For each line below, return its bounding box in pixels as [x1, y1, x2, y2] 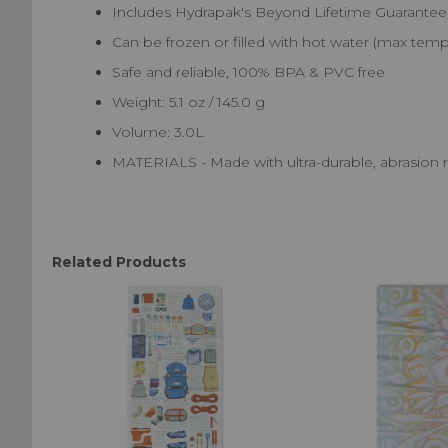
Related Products [52, 252, 186, 271]
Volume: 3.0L [112, 122, 204, 141]
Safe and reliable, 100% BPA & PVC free [112, 62, 385, 81]
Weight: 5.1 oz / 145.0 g [112, 92, 265, 111]
